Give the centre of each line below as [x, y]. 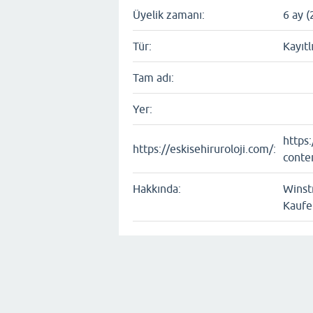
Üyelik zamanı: [169, 15]
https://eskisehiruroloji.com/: [204, 149]
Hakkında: [157, 189]
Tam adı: [153, 78]
